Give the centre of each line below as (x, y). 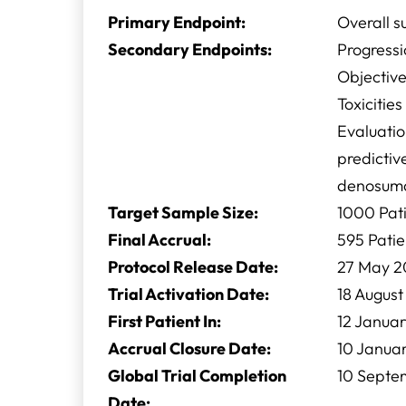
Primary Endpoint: (177, 22)
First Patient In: (164, 321)
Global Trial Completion (197, 376)
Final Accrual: (159, 240)
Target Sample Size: (183, 213)
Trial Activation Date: (188, 294)
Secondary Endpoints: (190, 49)
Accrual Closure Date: (189, 348)
